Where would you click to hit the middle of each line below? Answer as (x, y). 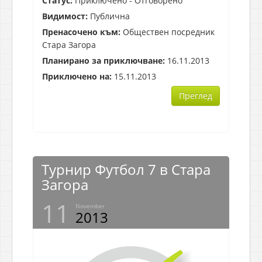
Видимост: (65, 16)
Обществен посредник (168, 32)
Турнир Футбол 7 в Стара (126, 169)
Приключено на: (77, 76)
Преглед (196, 95)
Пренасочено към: (81, 32)
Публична (109, 16)
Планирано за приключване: (104, 60)
